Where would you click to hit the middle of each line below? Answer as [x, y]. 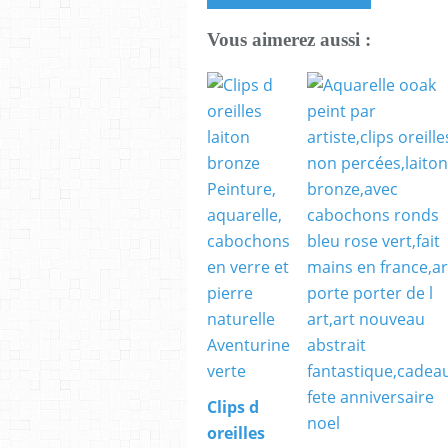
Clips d [233, 407]
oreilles [236, 433]
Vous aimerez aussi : [289, 40]
